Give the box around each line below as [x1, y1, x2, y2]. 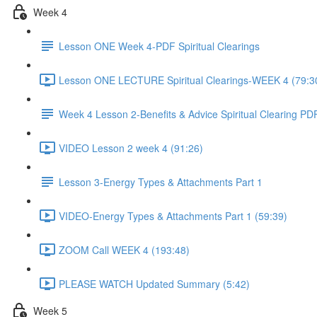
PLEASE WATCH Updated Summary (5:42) [59, 276, 250, 291]
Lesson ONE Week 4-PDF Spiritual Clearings [59, 38, 260, 53]
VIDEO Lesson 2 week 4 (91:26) [59, 140, 203, 155]
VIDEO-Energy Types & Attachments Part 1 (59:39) [59, 208, 287, 223]
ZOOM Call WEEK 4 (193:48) [59, 242, 190, 257]
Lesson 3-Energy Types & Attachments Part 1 [59, 174, 263, 189]
